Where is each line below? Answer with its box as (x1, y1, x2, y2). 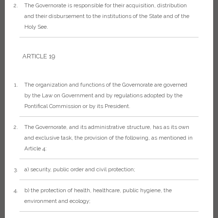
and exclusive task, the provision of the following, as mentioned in (24, 134, 193, 141)
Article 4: (24, 145, 47, 152)
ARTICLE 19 (22, 52, 55, 60)
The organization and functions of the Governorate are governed (24, 81, 187, 88)
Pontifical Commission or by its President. (24, 102, 130, 109)
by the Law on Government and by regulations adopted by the (24, 91, 182, 99)
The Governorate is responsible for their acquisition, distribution (24, 2, 187, 9)
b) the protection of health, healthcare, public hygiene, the (24, 186, 172, 194)
